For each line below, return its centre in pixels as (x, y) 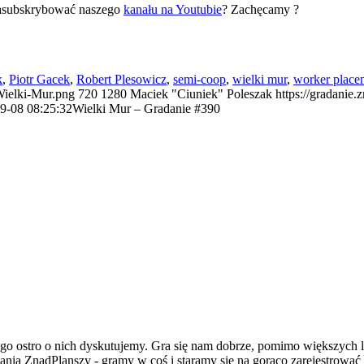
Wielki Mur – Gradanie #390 (146, 108)
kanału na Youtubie (173, 9)
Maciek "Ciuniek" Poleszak (201, 93)
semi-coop (199, 79)
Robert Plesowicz (121, 79)
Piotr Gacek (39, 79)
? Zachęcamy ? (260, 9)
